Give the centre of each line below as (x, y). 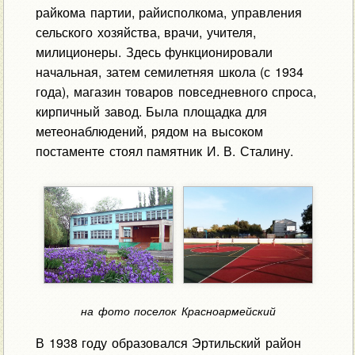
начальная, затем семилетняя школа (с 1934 (169, 71)
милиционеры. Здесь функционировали (154, 52)
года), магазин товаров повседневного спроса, (176, 91)
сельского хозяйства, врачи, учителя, (145, 32)
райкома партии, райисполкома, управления (168, 12)
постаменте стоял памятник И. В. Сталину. (164, 151)
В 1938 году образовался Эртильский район (168, 342)
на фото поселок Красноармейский (178, 311)
